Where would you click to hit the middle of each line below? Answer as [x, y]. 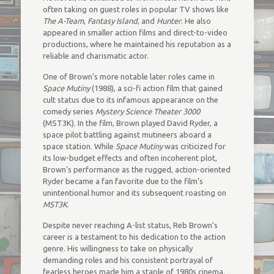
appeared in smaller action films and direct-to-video [135, 32]
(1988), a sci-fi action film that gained [156, 88]
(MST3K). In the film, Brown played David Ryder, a [130, 123]
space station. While [79, 146]
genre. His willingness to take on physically [117, 248]
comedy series [69, 111]
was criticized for [194, 146]
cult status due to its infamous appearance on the [130, 100]
